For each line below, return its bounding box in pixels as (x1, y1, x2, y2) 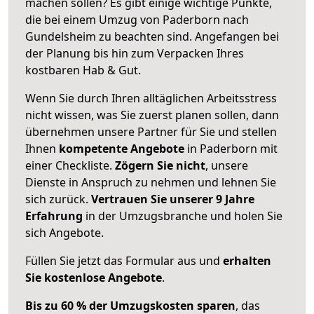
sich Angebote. (25, 224, 104, 240)
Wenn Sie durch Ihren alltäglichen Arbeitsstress (25, 90, 277, 106)
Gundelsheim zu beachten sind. (25, 28, 195, 44)
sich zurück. (25, 191, 91, 207)
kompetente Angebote (59, 140, 184, 156)
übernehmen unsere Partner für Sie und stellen (25, 123, 277, 139)
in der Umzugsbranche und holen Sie (83, 207, 282, 224)
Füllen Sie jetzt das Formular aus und (25, 252, 223, 268)
